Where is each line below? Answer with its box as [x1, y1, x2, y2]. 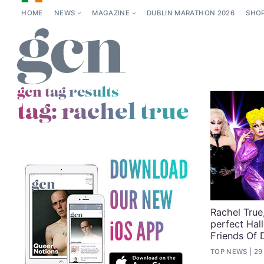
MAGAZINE [92, 9, 130, 18]
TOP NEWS [210, 247, 247, 256]
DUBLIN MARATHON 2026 [147, 9, 235, 18]
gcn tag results [16, 84, 119, 102]
